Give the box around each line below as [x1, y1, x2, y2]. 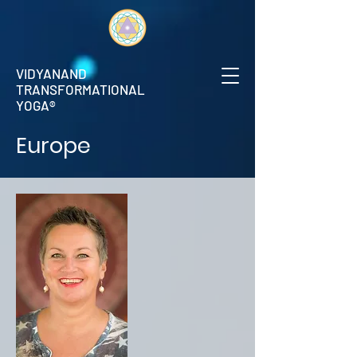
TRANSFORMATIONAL [16, 81, 145, 97]
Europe [16, 131, 91, 160]
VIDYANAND [16, 65, 87, 81]
